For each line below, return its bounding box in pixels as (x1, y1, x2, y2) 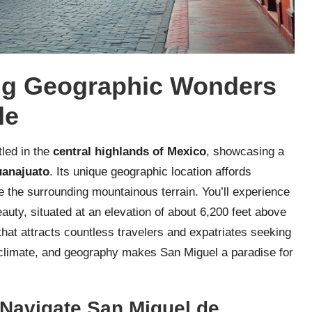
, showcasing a (206, 145, 284, 159)
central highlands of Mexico (53, 145, 206, 159)
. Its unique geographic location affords (49, 165, 251, 179)
